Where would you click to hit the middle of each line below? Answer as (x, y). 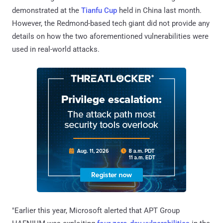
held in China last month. (159, 10)
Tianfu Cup (99, 10)
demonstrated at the (47, 10)
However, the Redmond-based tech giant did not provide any (111, 23)
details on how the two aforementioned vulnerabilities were (110, 36)
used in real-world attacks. (56, 49)
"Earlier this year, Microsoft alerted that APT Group (96, 210)
